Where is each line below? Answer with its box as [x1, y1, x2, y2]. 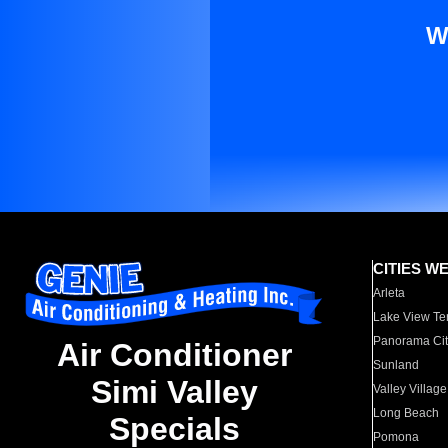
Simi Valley [90, 374, 258, 411]
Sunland [373, 358, 420, 372]
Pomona [373, 430, 420, 444]
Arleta [373, 286, 406, 300]
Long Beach [373, 406, 440, 420]
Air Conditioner [56, 337, 292, 374]
